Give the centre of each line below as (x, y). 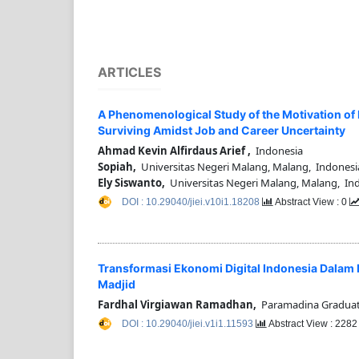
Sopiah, (117, 167)
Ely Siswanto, (131, 183)
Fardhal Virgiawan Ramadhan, (177, 304)
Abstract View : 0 (311, 202)
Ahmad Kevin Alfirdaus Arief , (174, 151)
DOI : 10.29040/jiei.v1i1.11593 (189, 323)
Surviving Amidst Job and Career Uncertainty (222, 131)
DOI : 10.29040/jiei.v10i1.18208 (192, 202)
